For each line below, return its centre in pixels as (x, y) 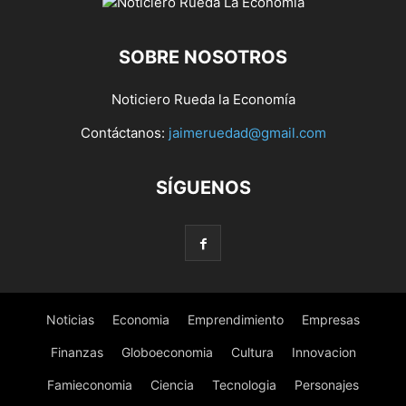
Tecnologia (244, 385)
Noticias (70, 320)
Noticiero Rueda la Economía (203, 100)
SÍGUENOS (203, 188)
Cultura (252, 353)
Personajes (327, 385)
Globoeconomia (167, 353)
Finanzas (77, 353)
